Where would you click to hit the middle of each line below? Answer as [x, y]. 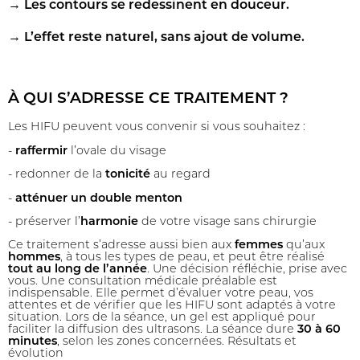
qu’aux [304, 246]
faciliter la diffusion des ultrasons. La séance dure [153, 330]
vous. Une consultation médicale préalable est [143, 282]
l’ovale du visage [119, 151]
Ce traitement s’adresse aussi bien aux [121, 246]
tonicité [128, 175]
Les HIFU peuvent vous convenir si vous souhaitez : [157, 128]
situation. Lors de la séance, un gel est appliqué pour [162, 318]
